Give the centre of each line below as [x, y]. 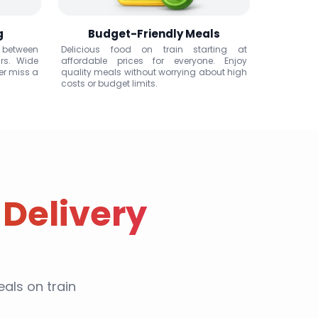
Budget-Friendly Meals [154, 34]
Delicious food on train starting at [154, 49]
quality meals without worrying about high [154, 72]
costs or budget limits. [109, 83]
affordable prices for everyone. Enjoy [154, 61]
